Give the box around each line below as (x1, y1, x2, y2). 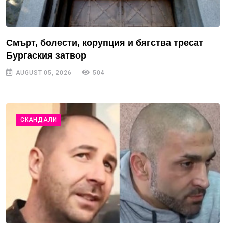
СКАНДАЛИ (20, 116, 58, 123)
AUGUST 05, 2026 (13, 69, 72, 76)
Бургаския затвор (6, 50, 86, 61)
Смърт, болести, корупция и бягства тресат (6, 37, 203, 48)
